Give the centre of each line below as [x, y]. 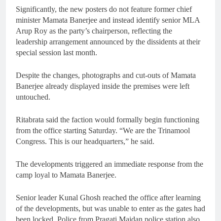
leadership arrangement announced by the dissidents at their [108, 42]
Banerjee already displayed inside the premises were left [103, 86]
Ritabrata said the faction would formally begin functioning [108, 120]
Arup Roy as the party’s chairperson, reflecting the [94, 31]
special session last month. [56, 53]
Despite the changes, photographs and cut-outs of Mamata [106, 75]
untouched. [33, 97]
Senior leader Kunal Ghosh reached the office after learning [108, 198]
